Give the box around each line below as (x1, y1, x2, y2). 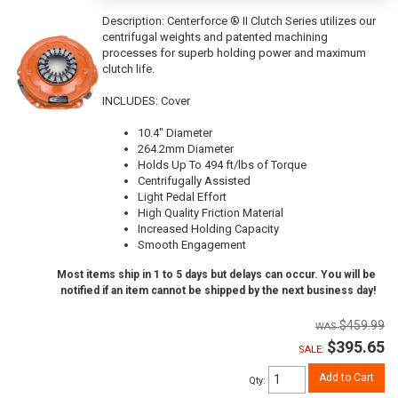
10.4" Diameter (138, 125, 212, 139)
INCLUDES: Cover (102, 93, 190, 107)
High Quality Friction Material (138, 205, 283, 219)
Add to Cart (319, 370, 374, 384)
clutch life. (102, 61, 155, 76)
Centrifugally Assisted (138, 173, 251, 187)
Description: (102, 13, 167, 28)
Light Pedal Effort (138, 189, 227, 203)
